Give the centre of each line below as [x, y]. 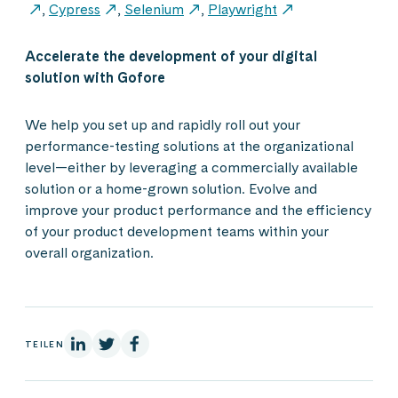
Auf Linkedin [104, 342]
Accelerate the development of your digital [171, 57]
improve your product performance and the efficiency [198, 211]
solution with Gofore [95, 78]
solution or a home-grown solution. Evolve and [171, 189]
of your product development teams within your [177, 232]
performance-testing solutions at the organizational [189, 147]
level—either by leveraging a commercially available [191, 168]
